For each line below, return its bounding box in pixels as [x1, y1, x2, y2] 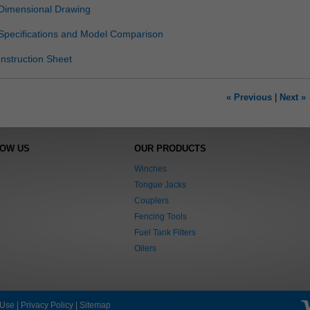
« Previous [226, 93, 272, 103]
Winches [134, 163, 167, 174]
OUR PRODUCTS [134, 143, 207, 154]
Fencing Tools [134, 211, 188, 221]
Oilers [134, 243, 157, 253]
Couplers [134, 195, 170, 206]
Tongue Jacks [134, 179, 187, 190]
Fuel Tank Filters [134, 227, 197, 237]
